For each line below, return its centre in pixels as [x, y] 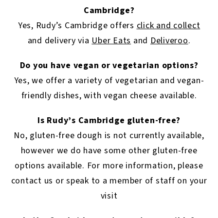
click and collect [168, 25]
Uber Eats [111, 40]
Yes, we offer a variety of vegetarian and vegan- [109, 80]
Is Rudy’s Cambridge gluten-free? [109, 120]
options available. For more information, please [109, 165]
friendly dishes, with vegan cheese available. [109, 95]
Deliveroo [169, 40]
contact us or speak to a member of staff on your [109, 181]
